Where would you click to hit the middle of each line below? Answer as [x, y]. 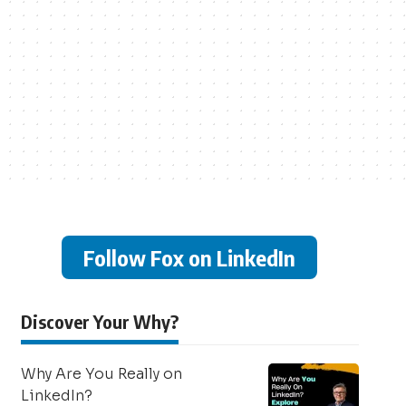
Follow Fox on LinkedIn [190, 257]
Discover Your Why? [99, 321]
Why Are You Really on [101, 374]
